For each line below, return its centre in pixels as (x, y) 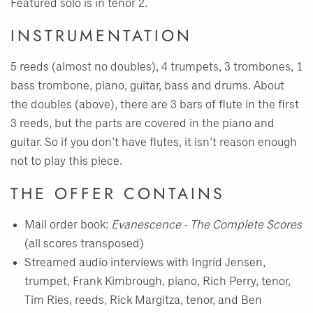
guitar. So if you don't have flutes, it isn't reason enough (154, 143)
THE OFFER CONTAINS (118, 194)
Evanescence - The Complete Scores (206, 225)
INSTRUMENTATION (101, 36)
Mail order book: (68, 225)
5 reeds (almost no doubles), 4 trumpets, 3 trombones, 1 (156, 67)
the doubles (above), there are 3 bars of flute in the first (155, 105)
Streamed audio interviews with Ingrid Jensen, (145, 263)
